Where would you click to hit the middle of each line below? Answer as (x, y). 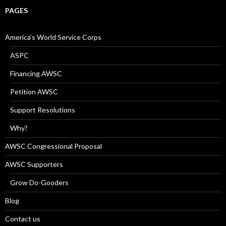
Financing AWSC (36, 73)
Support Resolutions (43, 109)
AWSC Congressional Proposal (53, 146)
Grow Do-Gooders (39, 182)
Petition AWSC (34, 91)
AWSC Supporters (34, 164)
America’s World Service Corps (53, 37)
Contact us (23, 218)
